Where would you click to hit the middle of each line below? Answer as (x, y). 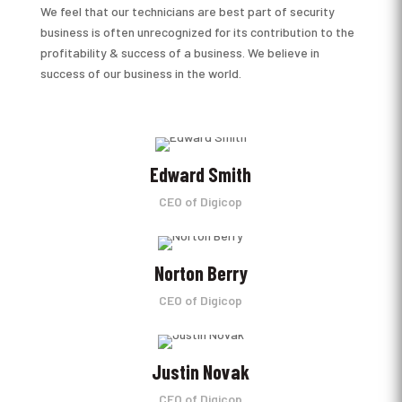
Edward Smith (201, 174)
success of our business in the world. (140, 73)
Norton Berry (201, 272)
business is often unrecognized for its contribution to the (197, 31)
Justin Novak (201, 371)
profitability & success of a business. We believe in (179, 52)
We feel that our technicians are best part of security (187, 11)
